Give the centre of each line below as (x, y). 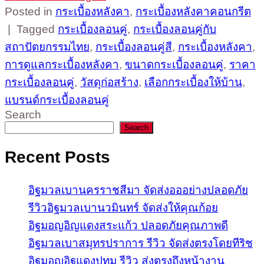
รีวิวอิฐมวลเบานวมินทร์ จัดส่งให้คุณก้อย (123, 207)
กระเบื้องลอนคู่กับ (175, 29)
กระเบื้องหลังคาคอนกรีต (193, 11)
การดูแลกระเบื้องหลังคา (62, 64)
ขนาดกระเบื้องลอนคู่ (174, 64)
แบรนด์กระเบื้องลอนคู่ (57, 100)
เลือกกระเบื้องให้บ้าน (193, 82)
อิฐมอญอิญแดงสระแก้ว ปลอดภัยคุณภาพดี (128, 225)
